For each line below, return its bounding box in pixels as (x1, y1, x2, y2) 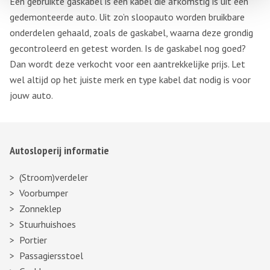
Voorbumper (19, 186, 68, 199)
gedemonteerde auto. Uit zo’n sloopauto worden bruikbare (10, 10, 245, 23)
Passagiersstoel (19, 249, 83, 262)
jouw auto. (10, 89, 53, 101)
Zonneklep (19, 202, 61, 215)
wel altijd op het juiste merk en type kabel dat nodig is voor (10, 73, 251, 86)
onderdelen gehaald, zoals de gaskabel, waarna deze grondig (10, 26, 253, 39)
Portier (19, 233, 47, 246)
